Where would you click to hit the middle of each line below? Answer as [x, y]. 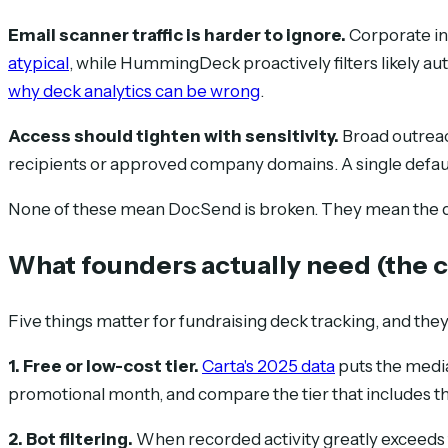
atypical [38, 63]
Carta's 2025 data [268, 366]
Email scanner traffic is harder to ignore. [177, 35]
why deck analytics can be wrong [134, 91]
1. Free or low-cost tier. [103, 366]
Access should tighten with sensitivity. [173, 136]
